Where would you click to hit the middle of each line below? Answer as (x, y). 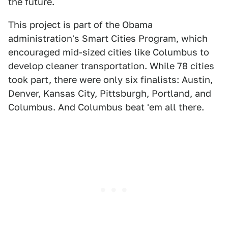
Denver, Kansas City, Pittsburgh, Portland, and (110, 94)
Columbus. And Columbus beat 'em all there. (106, 107)
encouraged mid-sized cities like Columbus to (109, 52)
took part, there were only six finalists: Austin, (110, 80)
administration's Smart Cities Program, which (108, 39)
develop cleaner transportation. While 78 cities (111, 66)
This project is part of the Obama (80, 25)
